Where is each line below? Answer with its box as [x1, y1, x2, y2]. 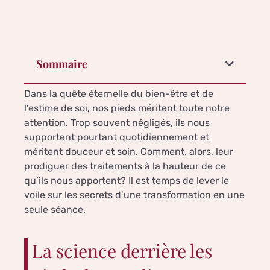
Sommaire [36, 57, 87, 72]
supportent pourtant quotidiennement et [24, 131, 209, 143]
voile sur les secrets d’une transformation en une [24, 189, 245, 201]
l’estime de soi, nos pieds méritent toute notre [24, 102, 230, 115]
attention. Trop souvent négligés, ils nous [24, 117, 210, 129]
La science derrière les [32, 239, 212, 263]
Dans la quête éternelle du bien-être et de [24, 88, 213, 100]
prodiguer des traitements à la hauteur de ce [24, 160, 226, 172]
